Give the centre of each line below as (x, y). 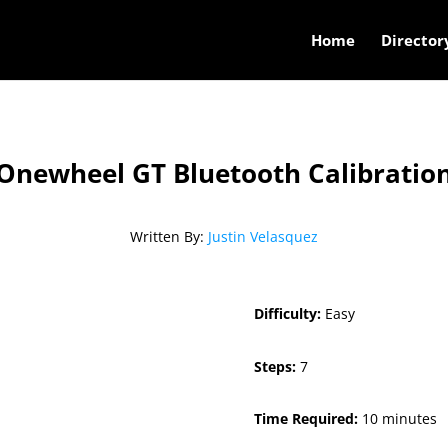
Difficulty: (289, 313)
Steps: (276, 366)
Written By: (169, 237)
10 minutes (399, 419)
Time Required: (307, 419)
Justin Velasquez (263, 237)
